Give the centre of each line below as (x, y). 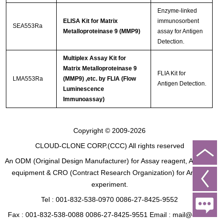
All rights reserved (155, 146)
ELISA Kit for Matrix (90, 21)
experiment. (109, 185)
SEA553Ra (27, 26)
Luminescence (83, 89)
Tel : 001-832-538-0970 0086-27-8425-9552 (109, 200)
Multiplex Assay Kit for (94, 58)
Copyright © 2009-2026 (109, 131)
